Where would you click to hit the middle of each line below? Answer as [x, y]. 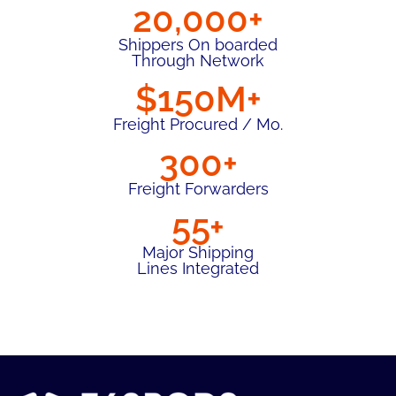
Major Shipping [198, 253]
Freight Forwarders [198, 188]
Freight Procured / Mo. [198, 125]
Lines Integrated [198, 269]
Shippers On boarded [198, 45]
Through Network [198, 61]
